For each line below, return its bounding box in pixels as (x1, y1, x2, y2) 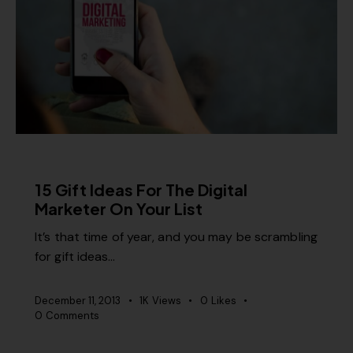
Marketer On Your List (35, 198, 203, 218)
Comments (45, 309, 99, 323)
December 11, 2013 (35, 294, 121, 308)
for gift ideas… (35, 248, 116, 266)
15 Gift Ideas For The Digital (35, 179, 247, 199)
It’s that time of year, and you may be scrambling (35, 229, 318, 246)
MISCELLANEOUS (48, 158, 133, 169)
